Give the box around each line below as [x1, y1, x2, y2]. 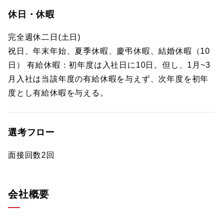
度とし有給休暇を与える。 [8, 89, 109, 97]
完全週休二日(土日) [8, 33, 81, 41]
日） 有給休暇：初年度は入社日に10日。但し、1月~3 [8, 61, 211, 69]
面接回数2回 [8, 151, 55, 159]
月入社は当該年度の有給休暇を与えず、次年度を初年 [8, 75, 209, 83]
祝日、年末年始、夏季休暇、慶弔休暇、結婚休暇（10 [8, 47, 210, 55]
